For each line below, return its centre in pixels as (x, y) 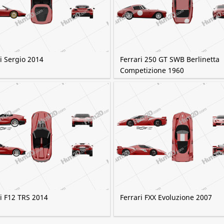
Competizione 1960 (152, 70)
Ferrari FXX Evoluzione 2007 (166, 197)
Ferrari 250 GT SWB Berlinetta (170, 59)
